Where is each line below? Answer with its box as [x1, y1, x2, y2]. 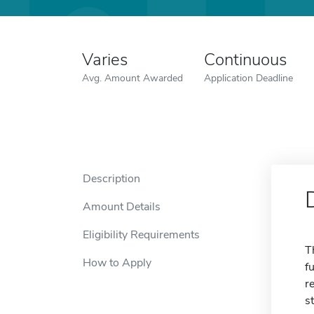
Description [83, 171, 140, 186]
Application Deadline [204, 71, 293, 85]
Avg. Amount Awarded [82, 71, 183, 85]
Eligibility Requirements [83, 227, 200, 243]
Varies [82, 48, 128, 71]
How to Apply [83, 255, 151, 271]
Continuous [204, 48, 287, 71]
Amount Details [83, 199, 161, 214]
